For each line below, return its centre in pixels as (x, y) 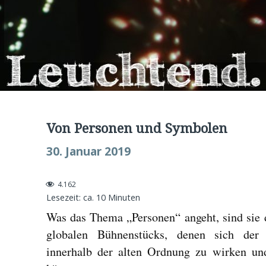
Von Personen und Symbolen (137, 128)
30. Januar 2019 (88, 151)
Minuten (124, 197)
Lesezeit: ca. (70, 197)
